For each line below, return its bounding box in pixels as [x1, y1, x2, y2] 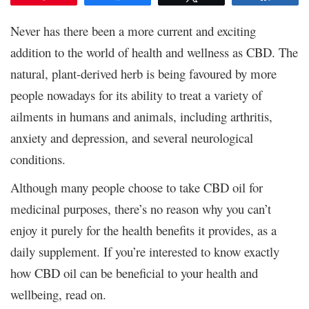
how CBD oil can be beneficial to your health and [10, 263, 258, 281]
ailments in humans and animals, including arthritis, [10, 107, 272, 125]
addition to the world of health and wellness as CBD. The [10, 43, 298, 61]
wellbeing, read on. [10, 285, 106, 303]
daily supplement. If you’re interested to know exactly [10, 242, 279, 260]
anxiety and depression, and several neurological [10, 128, 253, 146]
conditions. [10, 150, 66, 168]
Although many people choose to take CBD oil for [10, 178, 263, 196]
